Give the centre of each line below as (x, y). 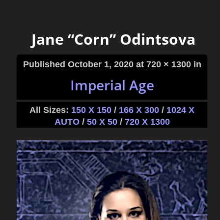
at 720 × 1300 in (167, 64)
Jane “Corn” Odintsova (113, 39)
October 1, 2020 (100, 64)
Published (45, 64)
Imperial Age (112, 85)
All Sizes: (50, 110)
